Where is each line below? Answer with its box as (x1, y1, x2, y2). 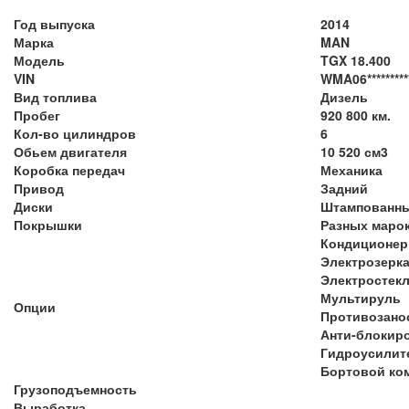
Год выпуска (14, 14, 95, 33)
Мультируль (320, 288, 401, 307)
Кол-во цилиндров (14, 123, 136, 142)
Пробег (14, 105, 60, 124)
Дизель (320, 87, 368, 106)
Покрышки (14, 215, 82, 234)
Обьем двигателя (14, 142, 127, 161)
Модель (14, 50, 65, 69)
